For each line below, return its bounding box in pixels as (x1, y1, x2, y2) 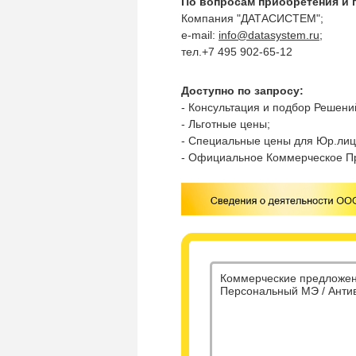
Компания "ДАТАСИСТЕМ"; (181, 12, 323, 25)
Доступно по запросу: (181, 84, 304, 97)
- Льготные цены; (181, 118, 270, 130)
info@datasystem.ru (219, 29, 319, 41)
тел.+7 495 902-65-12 (181, 45, 292, 58)
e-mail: (181, 29, 219, 41)
